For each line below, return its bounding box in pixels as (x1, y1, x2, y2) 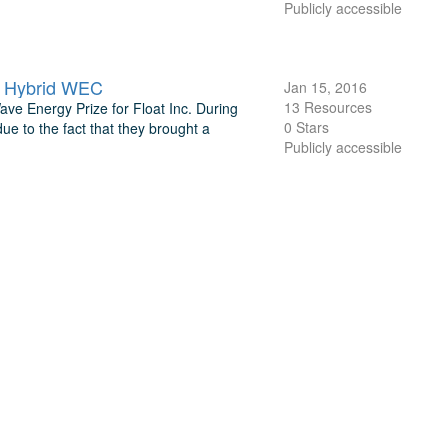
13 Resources (283, 97, 372, 117)
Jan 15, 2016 (283, 77, 367, 97)
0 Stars (283, 117, 329, 137)
